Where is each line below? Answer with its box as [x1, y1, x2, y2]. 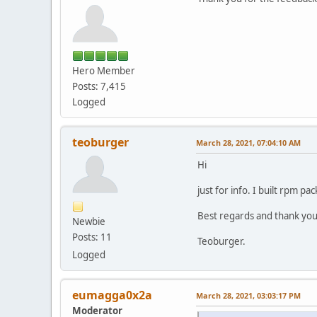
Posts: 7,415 [72, 79, 126, 93]
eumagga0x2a [72, 287, 152, 303]
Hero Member [72, 64, 135, 77]
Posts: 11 [72, 230, 112, 243]
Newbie [72, 214, 105, 228]
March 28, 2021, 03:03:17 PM [196, 289, 301, 301]
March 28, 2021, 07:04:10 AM [196, 137, 301, 148]
